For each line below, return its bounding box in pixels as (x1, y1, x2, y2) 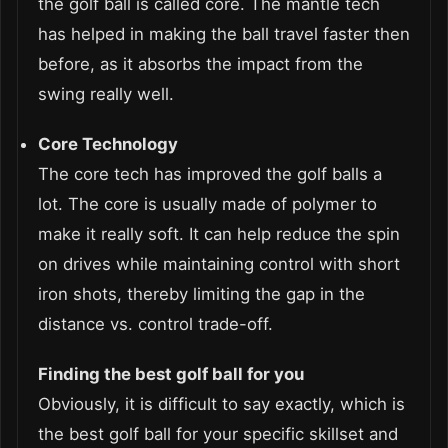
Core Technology (38, 133, 178, 154)
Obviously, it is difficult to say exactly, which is (38, 393, 405, 414)
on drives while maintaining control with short (38, 253, 400, 274)
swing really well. (38, 83, 174, 104)
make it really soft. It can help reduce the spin (38, 223, 400, 244)
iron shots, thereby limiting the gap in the (38, 283, 365, 304)
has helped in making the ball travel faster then (38, 23, 410, 44)
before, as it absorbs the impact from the (38, 53, 363, 74)
